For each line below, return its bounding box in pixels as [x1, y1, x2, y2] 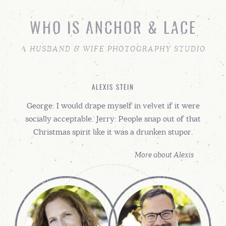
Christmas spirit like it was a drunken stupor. [33, 126, 193, 137]
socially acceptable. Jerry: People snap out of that [25, 113, 201, 124]
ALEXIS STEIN [92, 84, 134, 91]
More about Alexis [135, 148, 194, 160]
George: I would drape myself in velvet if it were [26, 100, 200, 111]
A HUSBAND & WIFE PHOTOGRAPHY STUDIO [20, 40, 206, 54]
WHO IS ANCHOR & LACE [29, 21, 197, 37]
